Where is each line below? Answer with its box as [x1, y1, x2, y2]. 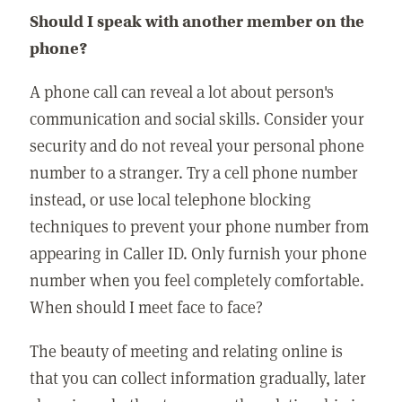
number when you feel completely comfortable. [30, 268, 365, 292]
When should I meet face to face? [30, 295, 264, 319]
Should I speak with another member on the [30, 11, 365, 31]
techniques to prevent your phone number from [30, 214, 370, 238]
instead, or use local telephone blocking [30, 188, 312, 211]
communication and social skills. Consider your [30, 107, 365, 130]
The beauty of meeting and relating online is [30, 338, 344, 362]
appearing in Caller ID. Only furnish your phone [30, 241, 368, 265]
